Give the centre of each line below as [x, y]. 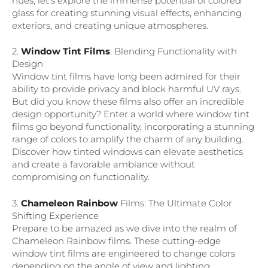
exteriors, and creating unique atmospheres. [110, 25]
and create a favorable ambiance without [103, 165]
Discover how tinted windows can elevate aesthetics [127, 152]
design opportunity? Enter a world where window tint [131, 114]
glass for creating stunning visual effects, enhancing [127, 13]
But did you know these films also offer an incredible [128, 102]
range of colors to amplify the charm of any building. [128, 139]
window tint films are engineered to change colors [124, 253]
